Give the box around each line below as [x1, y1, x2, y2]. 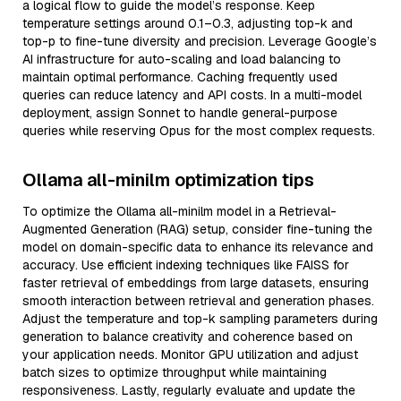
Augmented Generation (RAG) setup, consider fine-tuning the [22, 221, 372, 237]
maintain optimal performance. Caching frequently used [22, 69, 337, 85]
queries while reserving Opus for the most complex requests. [22, 123, 375, 139]
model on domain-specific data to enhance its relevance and [22, 239, 373, 255]
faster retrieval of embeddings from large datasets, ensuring [22, 275, 369, 291]
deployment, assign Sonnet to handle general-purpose [22, 105, 337, 121]
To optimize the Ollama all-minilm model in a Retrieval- [22, 203, 337, 219]
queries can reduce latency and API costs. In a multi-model [22, 87, 362, 103]
